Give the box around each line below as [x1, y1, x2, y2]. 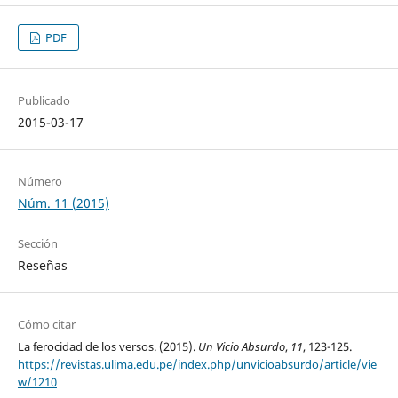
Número [17, 173, 62, 190]
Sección [17, 235, 58, 252]
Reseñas [17, 257, 68, 275]
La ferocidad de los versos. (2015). [17, 338, 198, 355]
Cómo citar [17, 316, 76, 333]
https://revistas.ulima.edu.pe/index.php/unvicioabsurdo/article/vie [17, 356, 377, 373]
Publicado [17, 92, 70, 109]
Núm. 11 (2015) [17, 195, 109, 212]
